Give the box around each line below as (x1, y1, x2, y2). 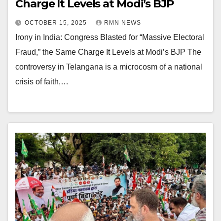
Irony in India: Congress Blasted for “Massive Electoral (15, 33, 204, 41)
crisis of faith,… (15, 77, 69, 86)
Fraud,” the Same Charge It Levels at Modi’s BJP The (15, 47, 201, 56)
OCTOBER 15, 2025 (25, 19, 89, 26)
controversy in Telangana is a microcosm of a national (15, 62, 202, 71)
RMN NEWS (104, 19, 141, 26)
